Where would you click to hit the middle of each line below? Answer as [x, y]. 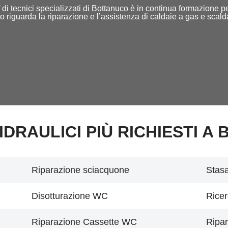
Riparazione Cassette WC [84, 222]
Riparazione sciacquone [80, 170]
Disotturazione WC [70, 196]
